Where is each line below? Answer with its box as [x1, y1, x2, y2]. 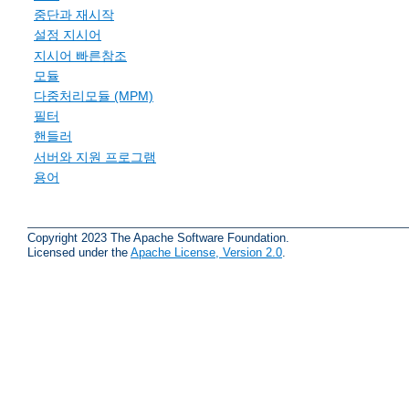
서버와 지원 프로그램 [34, 149, 156, 164]
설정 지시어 [34, 27, 101, 43]
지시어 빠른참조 [34, 47, 127, 63]
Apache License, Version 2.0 [131, 245, 282, 259]
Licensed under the [27, 245, 131, 259]
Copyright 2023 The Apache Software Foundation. [27, 230, 289, 245]
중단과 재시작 [34, 7, 114, 23]
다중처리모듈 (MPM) [34, 88, 153, 103]
